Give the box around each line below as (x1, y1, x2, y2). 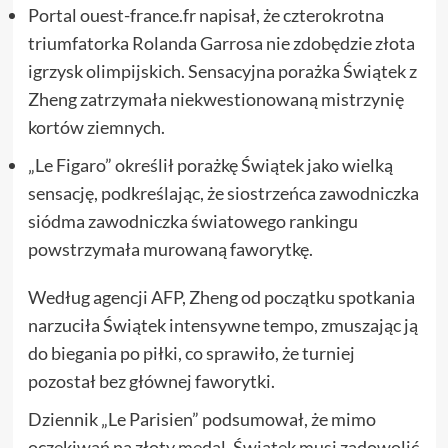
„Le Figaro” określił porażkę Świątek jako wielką (27, 154, 393, 176)
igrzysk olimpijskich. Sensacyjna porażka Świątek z (27, 60, 417, 82)
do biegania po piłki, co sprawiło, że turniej (27, 342, 355, 364)
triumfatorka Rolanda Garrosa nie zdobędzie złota (27, 32, 415, 54)
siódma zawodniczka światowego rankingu (27, 210, 358, 232)
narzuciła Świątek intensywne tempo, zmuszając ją (27, 314, 418, 336)
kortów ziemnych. (27, 116, 165, 138)
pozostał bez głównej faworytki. (27, 370, 275, 392)
